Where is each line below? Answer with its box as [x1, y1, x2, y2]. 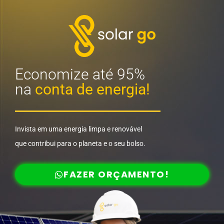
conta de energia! [35, 80, 150, 98]
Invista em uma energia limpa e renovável [15, 125, 142, 133]
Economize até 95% [15, 65, 145, 83]
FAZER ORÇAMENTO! [63, 168, 169, 181]
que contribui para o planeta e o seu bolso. [15, 139, 145, 147]
